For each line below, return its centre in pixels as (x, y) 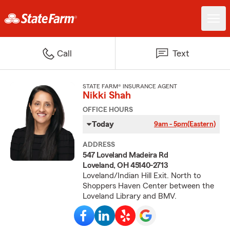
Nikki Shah (107, 95)
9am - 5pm (170, 124)
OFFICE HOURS (108, 110)
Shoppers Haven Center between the (149, 186)
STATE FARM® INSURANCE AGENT (130, 86)
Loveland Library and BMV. (130, 196)
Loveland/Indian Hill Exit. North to (142, 176)
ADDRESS (99, 145)
